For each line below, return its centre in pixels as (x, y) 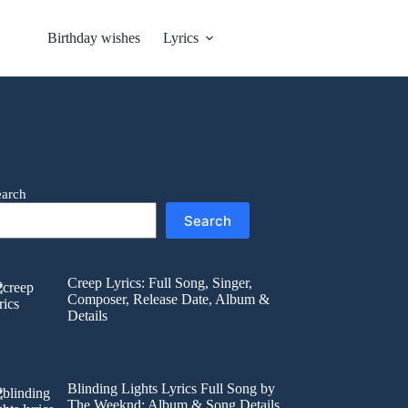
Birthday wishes (94, 38)
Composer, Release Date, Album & (169, 299)
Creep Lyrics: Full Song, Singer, (160, 283)
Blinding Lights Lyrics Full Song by (172, 388)
